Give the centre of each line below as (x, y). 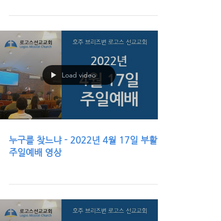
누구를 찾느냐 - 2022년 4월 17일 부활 (83, 140)
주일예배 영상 (35, 152)
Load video (79, 75)
